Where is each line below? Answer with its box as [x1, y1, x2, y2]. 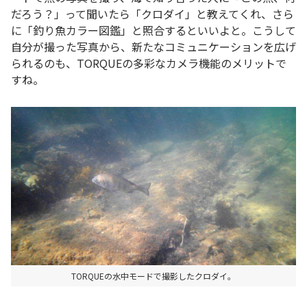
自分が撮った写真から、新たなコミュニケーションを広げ [11, 38, 296, 55]
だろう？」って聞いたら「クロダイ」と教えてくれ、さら [11, 5, 294, 22]
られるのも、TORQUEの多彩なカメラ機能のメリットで [11, 54, 286, 71]
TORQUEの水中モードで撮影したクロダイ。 [71, 269, 236, 282]
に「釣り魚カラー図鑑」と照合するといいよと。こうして [11, 21, 296, 38]
